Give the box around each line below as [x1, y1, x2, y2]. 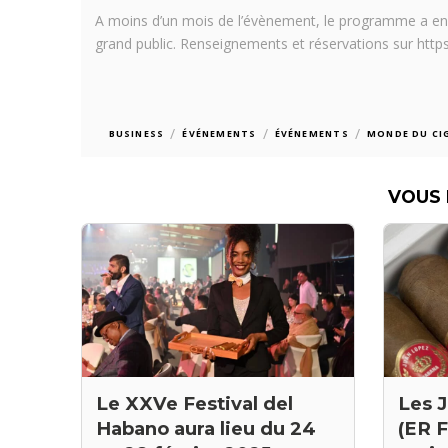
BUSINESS [108, 126, 165, 140]
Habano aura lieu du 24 [95, 417, 316, 441]
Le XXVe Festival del [95, 392, 293, 416]
